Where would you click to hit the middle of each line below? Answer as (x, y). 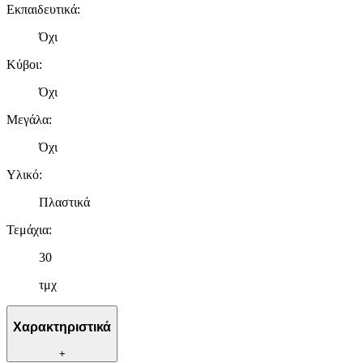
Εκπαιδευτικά (42, 9)
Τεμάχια (28, 229)
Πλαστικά (64, 202)
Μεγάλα (28, 119)
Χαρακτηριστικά (62, 327)
